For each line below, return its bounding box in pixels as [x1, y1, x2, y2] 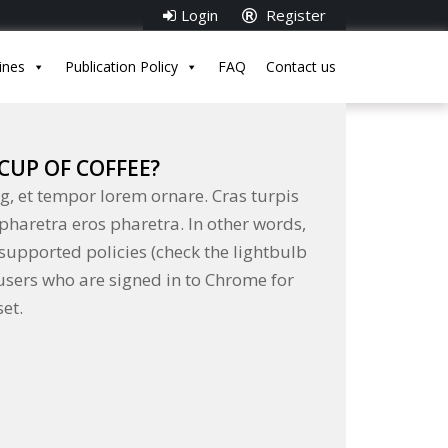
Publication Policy [65, 57, 178, 76]
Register [262, 5, 326, 25]
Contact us [266, 57, 336, 76]
